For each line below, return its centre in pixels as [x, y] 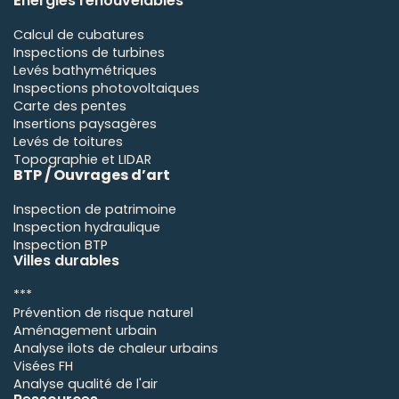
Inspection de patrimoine [95, 210]
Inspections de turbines [89, 53]
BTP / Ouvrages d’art [92, 175]
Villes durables [66, 261]
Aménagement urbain [85, 331]
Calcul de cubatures [79, 35]
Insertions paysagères [85, 124]
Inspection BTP [61, 245]
